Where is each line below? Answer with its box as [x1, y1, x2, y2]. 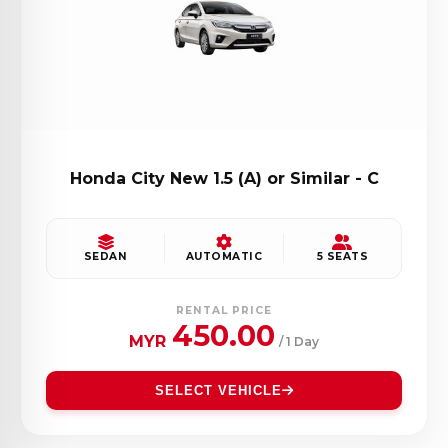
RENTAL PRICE [176, 304, 272, 318]
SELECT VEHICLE [154, 383, 282, 399]
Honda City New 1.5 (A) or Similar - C [69, 169, 379, 189]
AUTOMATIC [185, 250, 263, 264]
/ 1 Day [279, 334, 319, 350]
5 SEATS [316, 250, 369, 264]
